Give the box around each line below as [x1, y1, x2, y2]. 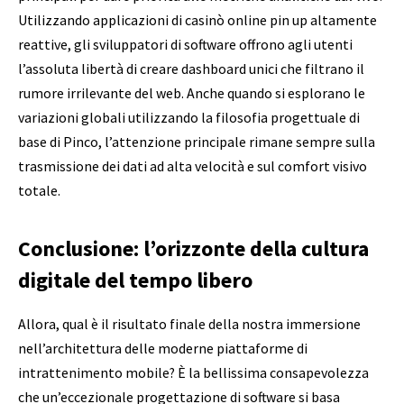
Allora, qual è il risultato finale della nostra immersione [18, 314, 361, 333]
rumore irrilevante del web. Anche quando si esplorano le [18, 84, 365, 103]
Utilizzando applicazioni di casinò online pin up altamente [18, 11, 377, 30]
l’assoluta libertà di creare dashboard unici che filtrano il [18, 60, 364, 78]
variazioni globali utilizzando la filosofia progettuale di [18, 108, 360, 127]
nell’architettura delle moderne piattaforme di [18, 338, 308, 357]
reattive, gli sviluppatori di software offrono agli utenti [18, 35, 353, 54]
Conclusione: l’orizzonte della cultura [18, 234, 369, 262]
